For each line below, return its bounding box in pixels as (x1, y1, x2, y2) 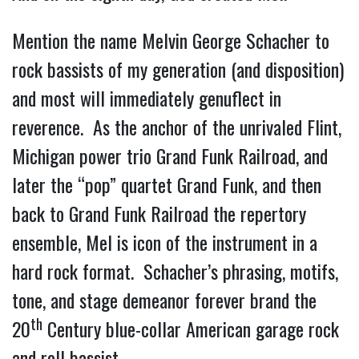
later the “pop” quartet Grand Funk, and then (12, 169, 321, 199)
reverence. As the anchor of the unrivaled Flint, (12, 111, 341, 141)
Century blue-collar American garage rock (42, 313, 339, 343)
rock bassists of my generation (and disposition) (12, 54, 344, 83)
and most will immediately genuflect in (12, 83, 281, 112)
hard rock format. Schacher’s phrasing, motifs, (12, 256, 338, 285)
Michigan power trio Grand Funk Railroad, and (12, 140, 328, 170)
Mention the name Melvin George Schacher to (12, 25, 329, 54)
